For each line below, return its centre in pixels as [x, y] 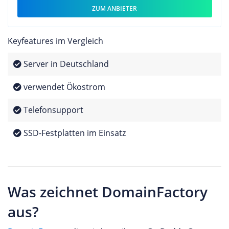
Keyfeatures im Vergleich [55, 41]
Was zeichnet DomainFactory [108, 192]
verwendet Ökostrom [63, 87]
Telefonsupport [52, 110]
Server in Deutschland [65, 64]
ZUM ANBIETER [114, 8]
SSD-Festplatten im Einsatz [73, 133]
